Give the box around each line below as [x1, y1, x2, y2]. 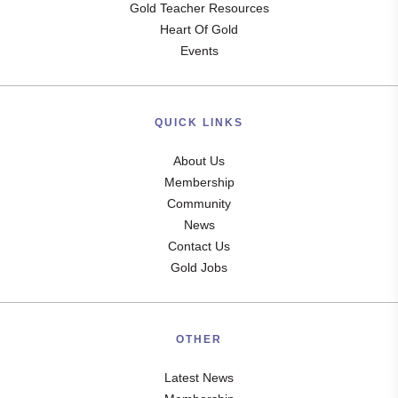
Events [179, 44, 219, 58]
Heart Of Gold [160, 22, 238, 36]
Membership [163, 175, 235, 189]
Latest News [164, 370, 234, 385]
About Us [173, 154, 225, 168]
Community [167, 196, 231, 211]
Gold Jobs [171, 260, 227, 275]
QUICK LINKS [155, 116, 243, 129]
